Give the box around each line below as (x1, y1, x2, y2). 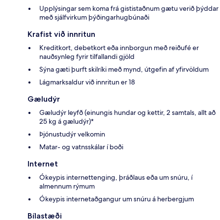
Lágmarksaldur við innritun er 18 (39, 78, 135, 87)
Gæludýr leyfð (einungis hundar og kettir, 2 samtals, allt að (39, 108, 216, 117)
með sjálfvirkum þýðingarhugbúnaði (39, 13, 149, 22)
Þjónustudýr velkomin (39, 130, 105, 139)
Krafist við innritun (27, 29, 95, 39)
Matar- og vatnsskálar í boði (39, 142, 123, 152)
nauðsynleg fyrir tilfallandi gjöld (39, 52, 135, 61)
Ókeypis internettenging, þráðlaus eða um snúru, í (39, 173, 192, 182)
